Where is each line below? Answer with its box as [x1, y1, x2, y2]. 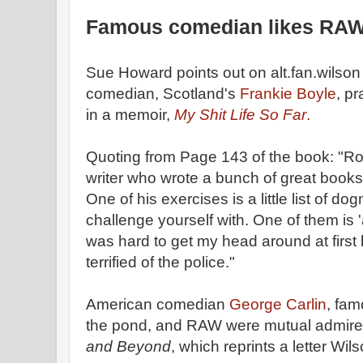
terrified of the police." [86, 254, 235, 271]
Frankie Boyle [240, 85, 336, 102]
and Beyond [86, 338, 171, 355]
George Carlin [229, 296, 327, 313]
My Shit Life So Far [174, 106, 306, 123]
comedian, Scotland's [86, 85, 240, 102]
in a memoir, [86, 106, 174, 123]
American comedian [86, 296, 229, 313]
